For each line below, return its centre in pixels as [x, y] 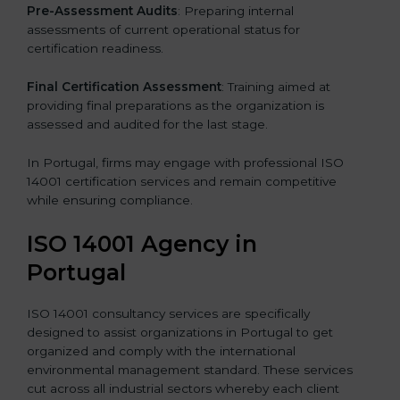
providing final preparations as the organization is [175, 106]
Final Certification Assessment [124, 87]
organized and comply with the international [161, 351]
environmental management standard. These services [190, 370]
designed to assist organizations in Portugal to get [180, 333]
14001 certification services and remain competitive [182, 182]
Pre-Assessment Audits [102, 11]
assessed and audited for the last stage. [147, 125]
